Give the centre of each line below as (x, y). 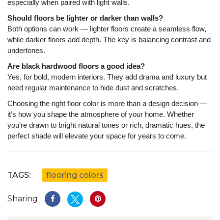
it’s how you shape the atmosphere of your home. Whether (101, 114)
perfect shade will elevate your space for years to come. (97, 136)
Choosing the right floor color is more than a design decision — (107, 103)
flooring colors (75, 175)
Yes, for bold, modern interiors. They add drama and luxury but (107, 77)
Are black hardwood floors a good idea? (76, 66)
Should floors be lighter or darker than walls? (85, 18)
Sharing (23, 198)
